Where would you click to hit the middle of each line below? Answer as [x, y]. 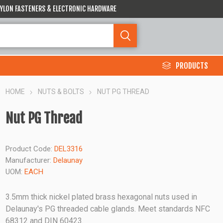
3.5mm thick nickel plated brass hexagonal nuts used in [102, 197]
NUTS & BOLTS [61, 92]
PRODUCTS [192, 65]
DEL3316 [69, 149]
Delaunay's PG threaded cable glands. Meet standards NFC [108, 209]
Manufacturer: [29, 160]
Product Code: [29, 149]
